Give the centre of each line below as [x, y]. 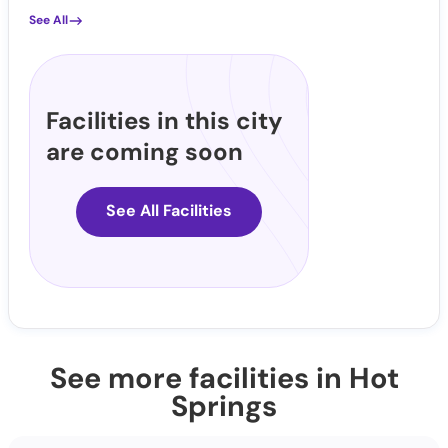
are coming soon [144, 152]
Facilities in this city [164, 121]
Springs [224, 406]
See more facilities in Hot [224, 378]
